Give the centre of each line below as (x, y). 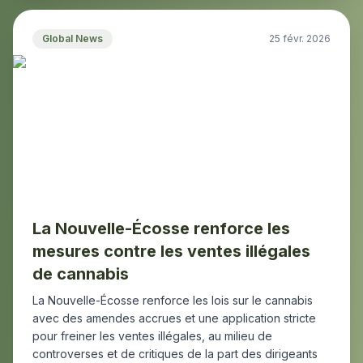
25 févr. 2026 (300, 38)
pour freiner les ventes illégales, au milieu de (152, 336)
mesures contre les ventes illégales (171, 251)
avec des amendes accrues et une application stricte (174, 318)
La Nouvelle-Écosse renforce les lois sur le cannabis (173, 300)
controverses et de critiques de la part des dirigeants (175, 354)
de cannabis (81, 274)
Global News (73, 38)
